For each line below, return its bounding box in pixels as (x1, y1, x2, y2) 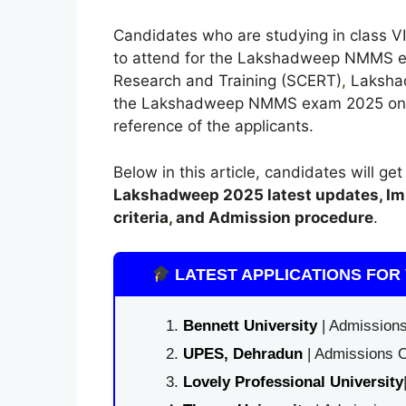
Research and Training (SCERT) (112, 72, 342, 90)
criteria (112, 208, 169, 227)
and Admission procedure (171, 208, 373, 227)
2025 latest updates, (222, 185, 386, 204)
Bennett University (182, 317, 317, 334)
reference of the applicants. (112, 117, 314, 135)
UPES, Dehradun (182, 345, 303, 362)
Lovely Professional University (182, 373, 403, 391)
